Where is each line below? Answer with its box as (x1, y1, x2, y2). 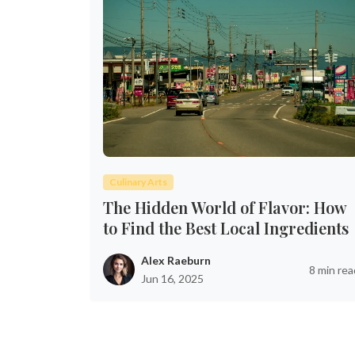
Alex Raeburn (141, 254, 211, 267)
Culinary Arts (109, 176, 167, 188)
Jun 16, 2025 (141, 272, 204, 285)
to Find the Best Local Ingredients (103, 217, 349, 239)
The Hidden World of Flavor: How (103, 197, 346, 218)
